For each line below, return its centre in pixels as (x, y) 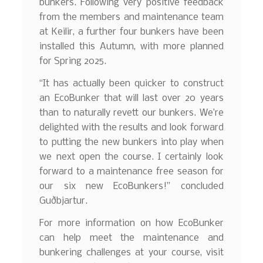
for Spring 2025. (73, 62)
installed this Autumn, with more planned (131, 47)
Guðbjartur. (64, 201)
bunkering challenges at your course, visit (131, 252)
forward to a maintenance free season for (131, 171)
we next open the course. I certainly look (131, 157)
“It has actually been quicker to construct (131, 83)
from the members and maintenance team (131, 18)
